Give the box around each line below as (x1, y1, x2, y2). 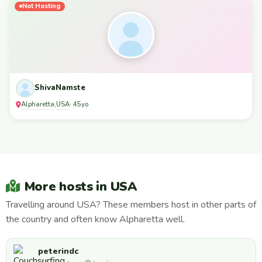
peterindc (38, 245, 78, 257)
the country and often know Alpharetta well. (6, 212, 185, 226)
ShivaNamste (35, 82, 85, 94)
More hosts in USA (24, 177, 137, 195)
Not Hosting (22, 1, 60, 11)
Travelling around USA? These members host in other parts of (6, 198, 256, 211)
